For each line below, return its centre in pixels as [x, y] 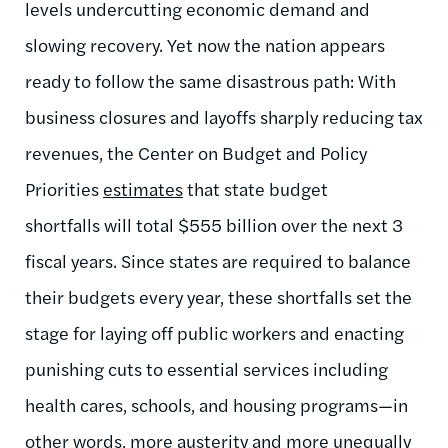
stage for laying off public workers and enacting [214, 332]
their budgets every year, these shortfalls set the [218, 296]
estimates [143, 188]
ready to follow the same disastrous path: [191, 80]
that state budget [255, 188]
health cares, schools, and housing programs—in [216, 404]
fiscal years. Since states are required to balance [218, 260]
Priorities [64, 188]
